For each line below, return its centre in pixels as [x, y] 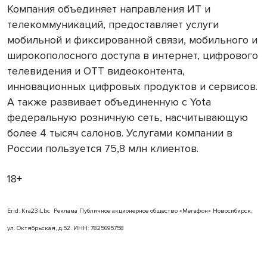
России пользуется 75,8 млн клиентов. [104, 148]
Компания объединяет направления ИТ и [109, 9]
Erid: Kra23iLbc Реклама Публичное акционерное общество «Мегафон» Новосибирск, [130, 210]
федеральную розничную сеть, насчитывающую [128, 117]
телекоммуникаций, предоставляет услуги [113, 24]
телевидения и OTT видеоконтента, [96, 71]
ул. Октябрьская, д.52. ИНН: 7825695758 [66, 228]
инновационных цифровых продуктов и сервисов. [132, 86]
